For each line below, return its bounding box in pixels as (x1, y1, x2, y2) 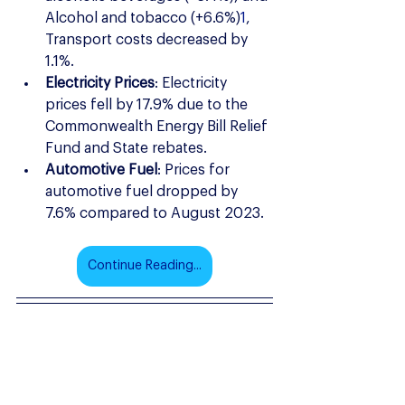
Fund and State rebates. (45, 140, 207, 155)
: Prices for (157, 162, 233, 177)
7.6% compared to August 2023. (45, 205, 264, 221)
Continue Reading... (88, 259, 202, 272)
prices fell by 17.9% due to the (45, 97, 251, 112)
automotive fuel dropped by (45, 184, 241, 199)
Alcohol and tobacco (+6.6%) (45, 10, 240, 25)
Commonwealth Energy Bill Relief (45, 118, 271, 134)
